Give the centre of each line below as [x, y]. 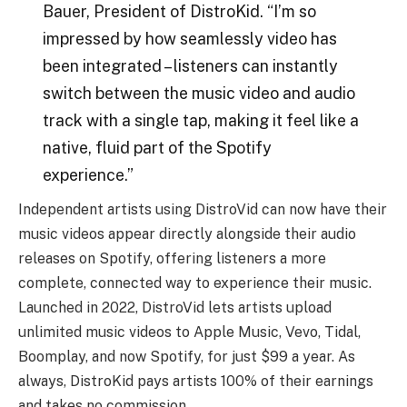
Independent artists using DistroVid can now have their [203, 209]
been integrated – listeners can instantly [190, 65]
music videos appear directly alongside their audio [187, 233]
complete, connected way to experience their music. [195, 283]
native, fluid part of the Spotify [157, 147]
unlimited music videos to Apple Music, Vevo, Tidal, [189, 332]
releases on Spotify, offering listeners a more [172, 258]
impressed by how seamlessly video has [189, 38]
